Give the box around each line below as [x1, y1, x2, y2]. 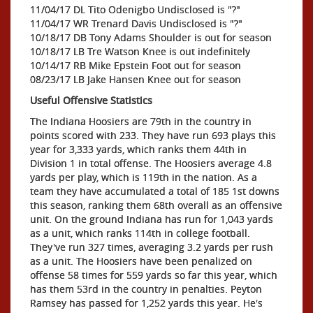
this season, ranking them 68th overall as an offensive [30, 198, 282, 212]
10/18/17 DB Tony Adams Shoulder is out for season [30, 30, 272, 44]
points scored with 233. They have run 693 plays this [30, 128, 276, 142]
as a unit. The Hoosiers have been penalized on [30, 254, 252, 268]
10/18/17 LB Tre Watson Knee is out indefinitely [30, 44, 250, 58]
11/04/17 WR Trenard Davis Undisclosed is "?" [30, 16, 242, 30]
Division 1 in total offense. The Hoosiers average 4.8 [30, 156, 272, 170]
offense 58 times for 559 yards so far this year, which [30, 268, 277, 282]
